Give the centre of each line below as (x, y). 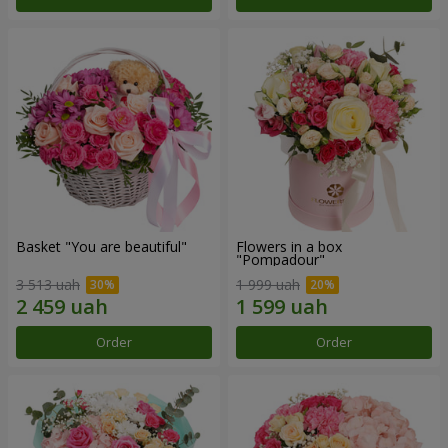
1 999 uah (268, 285)
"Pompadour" (280, 259)
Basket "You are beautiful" (101, 246)
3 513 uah (48, 285)
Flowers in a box (289, 246)
